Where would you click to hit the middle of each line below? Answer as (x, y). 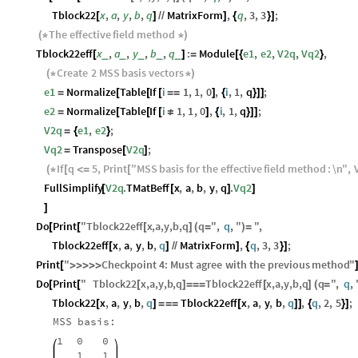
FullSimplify (74, 187)
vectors (166, 72)
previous (288, 264)
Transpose (98, 149)
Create (73, 72)
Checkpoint (129, 264)
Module (217, 53)
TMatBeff (148, 187)
